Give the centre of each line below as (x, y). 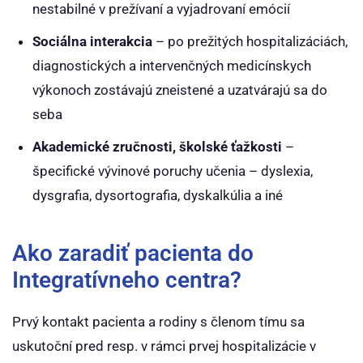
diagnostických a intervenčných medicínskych (172, 66)
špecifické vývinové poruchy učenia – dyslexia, (173, 171)
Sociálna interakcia (92, 41)
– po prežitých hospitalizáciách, (250, 41)
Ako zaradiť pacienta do (133, 253)
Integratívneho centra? (127, 280)
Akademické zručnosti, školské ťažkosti (157, 147)
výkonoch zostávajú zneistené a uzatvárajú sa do (180, 90)
